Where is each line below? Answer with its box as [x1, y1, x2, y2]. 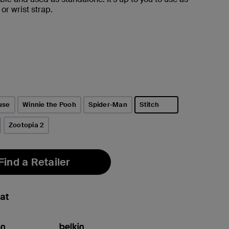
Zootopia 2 [8, 120, 44, 129]
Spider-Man [88, 100, 127, 109]
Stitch [140, 100, 159, 109]
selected [134, 112, 168, 123]
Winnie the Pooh [22, 100, 76, 109]
